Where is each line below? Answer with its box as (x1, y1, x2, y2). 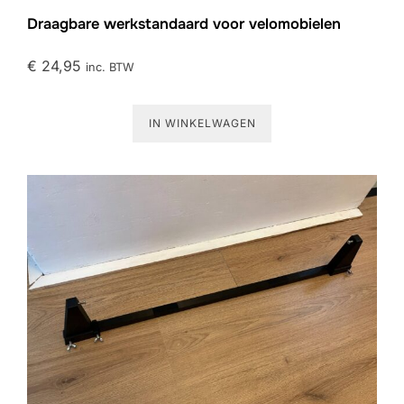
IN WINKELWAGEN (148, 115, 256, 130)
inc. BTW (86, 60, 134, 74)
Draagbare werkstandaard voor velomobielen (27, 14, 341, 33)
